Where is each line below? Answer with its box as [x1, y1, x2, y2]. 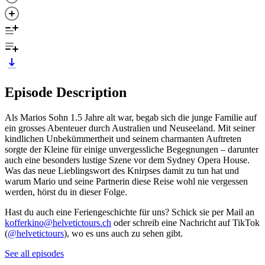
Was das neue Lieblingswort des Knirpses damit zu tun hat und [5, 165, 239, 176]
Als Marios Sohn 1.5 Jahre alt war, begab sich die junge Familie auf [5, 112, 257, 122]
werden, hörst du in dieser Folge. [5, 186, 127, 197]
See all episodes [5, 248, 64, 258]
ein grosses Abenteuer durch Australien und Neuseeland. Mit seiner [5, 122, 255, 133]
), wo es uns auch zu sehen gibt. [64, 228, 183, 238]
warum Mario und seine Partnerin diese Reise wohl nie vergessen [5, 176, 248, 186]
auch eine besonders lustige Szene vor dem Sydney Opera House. [5, 154, 250, 165]
